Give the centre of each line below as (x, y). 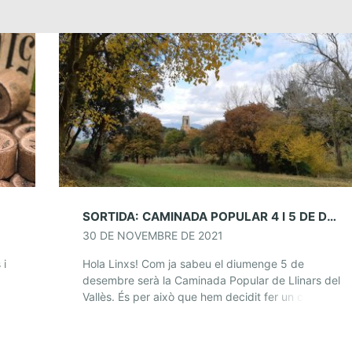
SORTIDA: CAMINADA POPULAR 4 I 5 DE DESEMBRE (332, 216)
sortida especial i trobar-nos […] (165, 313)
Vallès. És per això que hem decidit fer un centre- (209, 296)
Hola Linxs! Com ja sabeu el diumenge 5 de (194, 263)
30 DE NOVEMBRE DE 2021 (153, 235)
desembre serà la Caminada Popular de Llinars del (212, 280)
